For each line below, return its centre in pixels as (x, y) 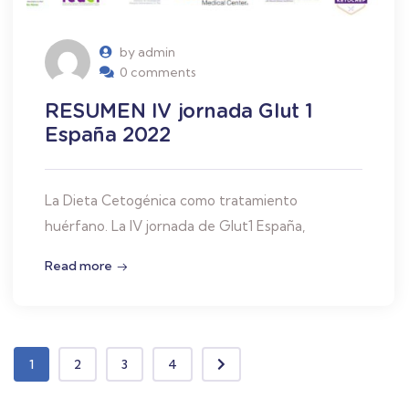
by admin (147, 52)
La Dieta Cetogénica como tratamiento (171, 201)
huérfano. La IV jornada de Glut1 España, (175, 226)
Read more (79, 266)
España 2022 (108, 135)
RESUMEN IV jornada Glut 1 (179, 111)
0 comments (158, 73)
